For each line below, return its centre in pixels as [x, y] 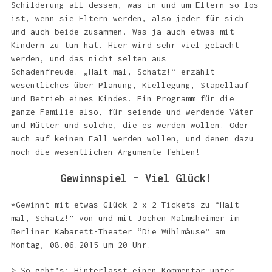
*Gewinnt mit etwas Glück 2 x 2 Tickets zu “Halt [125, 205]
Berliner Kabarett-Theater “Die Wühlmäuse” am [117, 231]
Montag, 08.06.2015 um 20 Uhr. [81, 245]
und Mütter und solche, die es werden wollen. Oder [130, 125]
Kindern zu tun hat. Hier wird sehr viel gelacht [125, 45]
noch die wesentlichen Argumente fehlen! [105, 152]
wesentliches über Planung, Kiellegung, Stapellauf [130, 85]
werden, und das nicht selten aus [88, 58]
